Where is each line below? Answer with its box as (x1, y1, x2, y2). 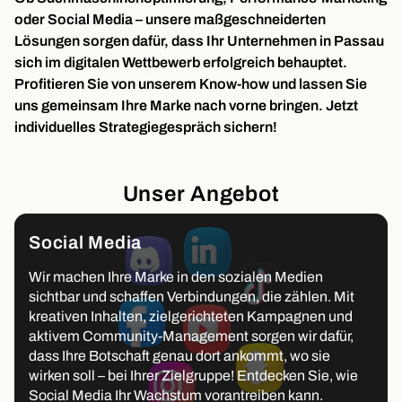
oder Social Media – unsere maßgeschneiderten (14, 12, 326, 28)
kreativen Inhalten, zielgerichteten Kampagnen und (29, 309, 353, 325)
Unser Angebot (122, 182, 280, 206)
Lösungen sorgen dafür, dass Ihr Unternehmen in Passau (14, 33, 384, 49)
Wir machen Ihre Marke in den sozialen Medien (29, 269, 323, 285)
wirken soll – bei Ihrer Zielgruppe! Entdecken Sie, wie (29, 368, 358, 384)
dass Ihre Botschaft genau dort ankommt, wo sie (29, 348, 330, 364)
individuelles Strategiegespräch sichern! (14, 119, 277, 135)
